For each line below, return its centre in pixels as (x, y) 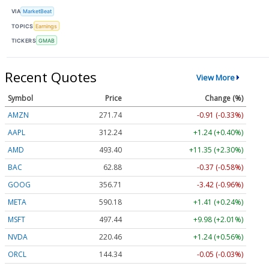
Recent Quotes (51, 77)
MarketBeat (38, 11)
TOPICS (23, 26)
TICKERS (24, 40)
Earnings (47, 26)
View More (215, 77)
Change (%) (224, 98)
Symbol (20, 98)
